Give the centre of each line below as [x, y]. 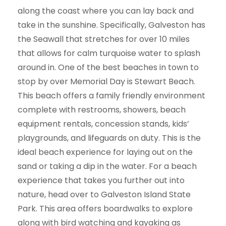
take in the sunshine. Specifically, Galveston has [111, 25]
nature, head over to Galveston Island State [104, 194]
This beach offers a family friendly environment [111, 95]
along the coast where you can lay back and [106, 11]
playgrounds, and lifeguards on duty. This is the [109, 138]
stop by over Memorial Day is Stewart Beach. [106, 81]
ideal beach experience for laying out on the [105, 152]
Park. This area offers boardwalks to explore [105, 208]
